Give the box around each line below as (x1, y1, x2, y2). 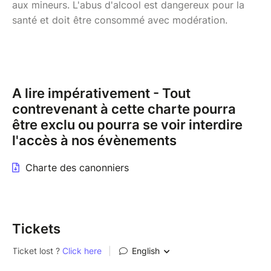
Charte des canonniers (25, 161, 129, 174)
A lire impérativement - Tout (12, 85, 191, 101)
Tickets (12, 220, 60, 237)
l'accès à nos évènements (12, 132, 177, 148)
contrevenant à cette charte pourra (12, 100, 236, 117)
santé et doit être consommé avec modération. (12, 13, 227, 26)
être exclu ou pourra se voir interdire (12, 116, 243, 132)
